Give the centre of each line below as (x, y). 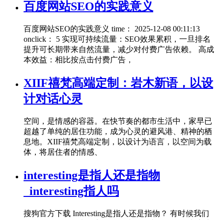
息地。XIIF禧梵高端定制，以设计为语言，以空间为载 (118, 141)
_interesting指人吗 (71, 191)
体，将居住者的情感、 (63, 152)
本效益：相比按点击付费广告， (79, 60)
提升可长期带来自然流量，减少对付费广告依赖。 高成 (119, 50)
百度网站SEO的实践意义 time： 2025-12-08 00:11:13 (112, 29)
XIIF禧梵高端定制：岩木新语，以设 (118, 83)
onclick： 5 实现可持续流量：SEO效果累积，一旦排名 (117, 39)
